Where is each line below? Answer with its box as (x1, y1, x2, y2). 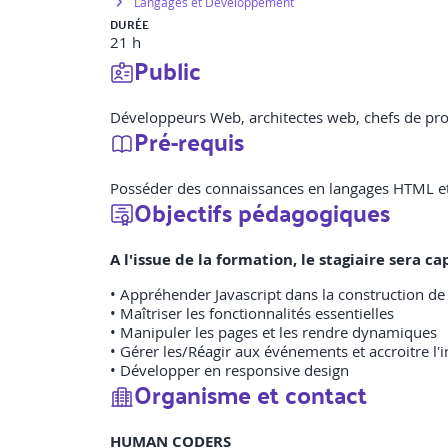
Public (134, 48, 201, 93)
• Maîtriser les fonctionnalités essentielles (110, 303, 394, 324)
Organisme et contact (134, 372, 367, 417)
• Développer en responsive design (110, 360, 349, 381)
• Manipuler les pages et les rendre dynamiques (110, 322, 437, 343)
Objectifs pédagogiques (134, 190, 390, 235)
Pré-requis (134, 119, 244, 164)
